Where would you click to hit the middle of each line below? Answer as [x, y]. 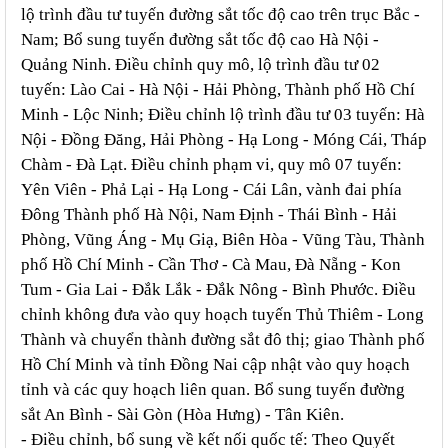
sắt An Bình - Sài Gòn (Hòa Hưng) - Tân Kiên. [182, 415]
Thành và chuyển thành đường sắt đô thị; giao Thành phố [223, 340]
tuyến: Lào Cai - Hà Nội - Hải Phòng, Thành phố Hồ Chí [218, 90]
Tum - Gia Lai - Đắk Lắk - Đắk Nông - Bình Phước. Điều [218, 290]
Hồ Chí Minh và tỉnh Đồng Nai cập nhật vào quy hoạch [215, 365]
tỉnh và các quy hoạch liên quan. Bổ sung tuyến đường [213, 390]
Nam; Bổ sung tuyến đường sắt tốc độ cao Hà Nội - [200, 40]
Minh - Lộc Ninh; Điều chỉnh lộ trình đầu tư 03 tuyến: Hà [223, 115]
